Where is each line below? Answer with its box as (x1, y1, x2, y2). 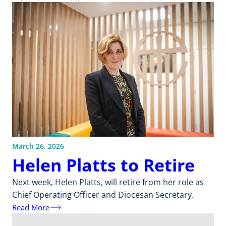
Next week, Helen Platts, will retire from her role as (12, 177, 204, 188)
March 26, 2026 (12, 141, 64, 151)
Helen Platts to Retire (12, 153, 195, 177)
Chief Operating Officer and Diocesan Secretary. (12, 189, 194, 201)
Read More (12, 202, 49, 212)
